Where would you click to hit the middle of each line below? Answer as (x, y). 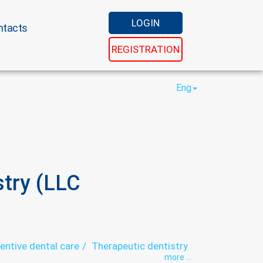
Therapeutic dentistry (139, 246)
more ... (178, 257)
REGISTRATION (146, 49)
